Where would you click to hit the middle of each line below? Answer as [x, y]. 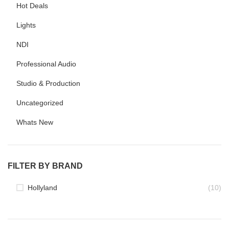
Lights [26, 25]
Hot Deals [32, 6]
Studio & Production [48, 83]
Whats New [35, 122]
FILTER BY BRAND [45, 166]
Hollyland [42, 188]
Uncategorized [40, 103]
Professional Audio [46, 64]
